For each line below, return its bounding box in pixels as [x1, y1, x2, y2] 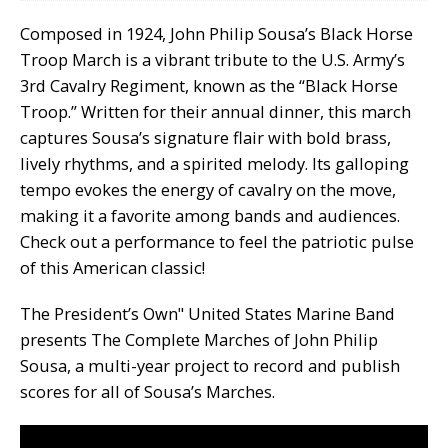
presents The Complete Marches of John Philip [20, 328, 378, 352]
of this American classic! [20, 256, 205, 280]
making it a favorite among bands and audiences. [20, 204, 400, 228]
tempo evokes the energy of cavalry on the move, [20, 178, 396, 202]
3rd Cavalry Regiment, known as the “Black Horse [20, 74, 398, 98]
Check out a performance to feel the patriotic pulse [20, 230, 414, 254]
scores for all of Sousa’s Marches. [20, 380, 275, 404]
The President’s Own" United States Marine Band [20, 302, 395, 326]
